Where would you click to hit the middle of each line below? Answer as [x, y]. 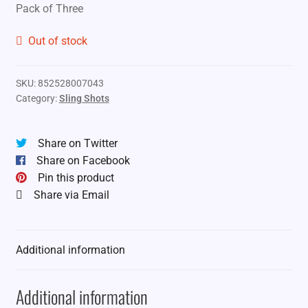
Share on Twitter [77, 143]
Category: [37, 98]
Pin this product [76, 177]
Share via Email [71, 195]
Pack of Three [49, 8]
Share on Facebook [83, 160]
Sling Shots [84, 98]
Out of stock [58, 41]
